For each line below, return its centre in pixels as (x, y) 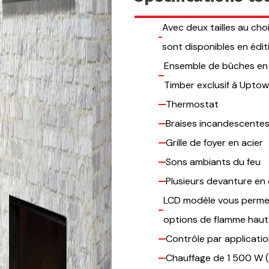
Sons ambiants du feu (213, 162)
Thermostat (193, 104)
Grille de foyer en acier (214, 143)
